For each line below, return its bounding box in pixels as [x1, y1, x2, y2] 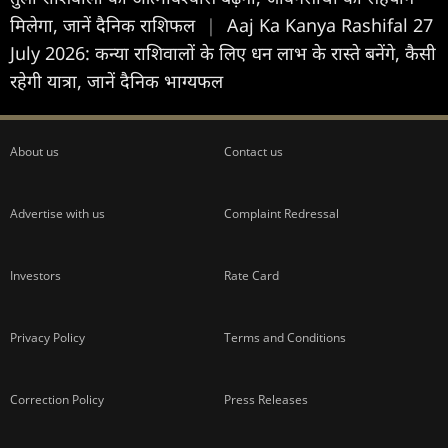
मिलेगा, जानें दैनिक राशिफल [10, 12, 200, 37]
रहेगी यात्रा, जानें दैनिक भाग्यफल [10, 68, 223, 93]
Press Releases [224, 390, 308, 408]
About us [10, 142, 59, 160]
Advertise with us [10, 204, 105, 222]
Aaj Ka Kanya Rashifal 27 [227, 12, 433, 37]
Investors [10, 266, 61, 284]
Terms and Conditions [224, 328, 346, 346]
